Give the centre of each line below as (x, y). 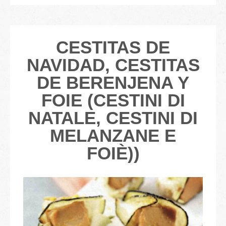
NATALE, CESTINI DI (113, 118)
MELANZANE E (113, 135)
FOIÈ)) (113, 153)
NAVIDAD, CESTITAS (113, 65)
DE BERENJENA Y (113, 82)
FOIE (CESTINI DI (113, 100)
